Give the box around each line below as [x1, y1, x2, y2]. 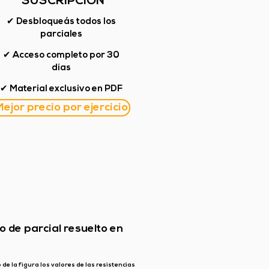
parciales [40, 30, 82, 39]
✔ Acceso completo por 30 [2, 51, 119, 60]
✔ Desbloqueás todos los [7, 17, 116, 26]
